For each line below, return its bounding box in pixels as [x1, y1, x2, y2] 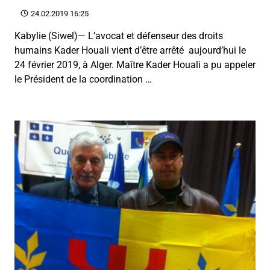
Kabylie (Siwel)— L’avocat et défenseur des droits [14, 30, 223, 42]
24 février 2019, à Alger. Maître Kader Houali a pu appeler [14, 58, 256, 71]
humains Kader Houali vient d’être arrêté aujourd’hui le [14, 44, 246, 56]
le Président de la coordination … [14, 73, 152, 85]
